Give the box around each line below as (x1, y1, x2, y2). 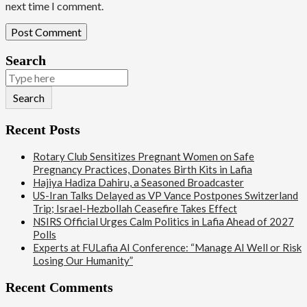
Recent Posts (5, 121, 80, 137)
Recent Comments (5, 279, 113, 295)
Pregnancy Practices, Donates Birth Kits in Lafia (33, 163, 252, 176)
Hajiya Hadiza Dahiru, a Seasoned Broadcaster (33, 176, 244, 189)
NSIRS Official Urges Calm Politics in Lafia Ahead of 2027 (33, 215, 294, 228)
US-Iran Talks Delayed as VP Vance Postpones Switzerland (33, 189, 298, 202)
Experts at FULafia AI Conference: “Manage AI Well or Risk (33, 241, 302, 254)
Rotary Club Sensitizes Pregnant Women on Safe (33, 150, 254, 163)
